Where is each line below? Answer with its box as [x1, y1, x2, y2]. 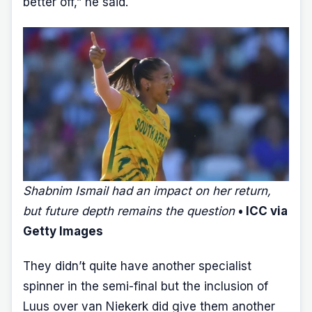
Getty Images [23, 224, 103, 238]
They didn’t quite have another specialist [23, 259, 251, 274]
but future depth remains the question [23, 203, 235, 218]
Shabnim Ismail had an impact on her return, [23, 183, 271, 198]
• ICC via [238, 203, 288, 218]
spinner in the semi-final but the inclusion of [23, 279, 268, 294]
